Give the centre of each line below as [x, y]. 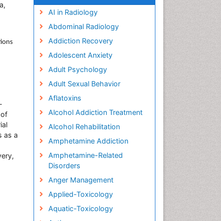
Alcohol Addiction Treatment [95, 112]
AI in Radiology [73, 12]
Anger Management [81, 180]
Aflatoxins [65, 98]
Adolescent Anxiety [80, 55]
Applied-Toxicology [80, 194]
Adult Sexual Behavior [84, 84]
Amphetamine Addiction [88, 141]
